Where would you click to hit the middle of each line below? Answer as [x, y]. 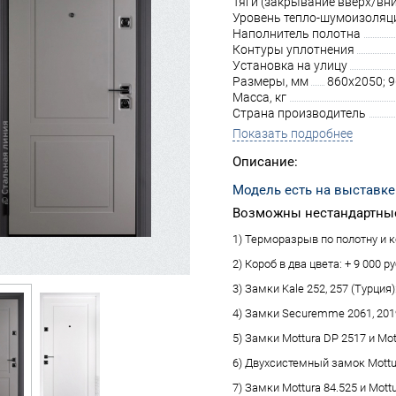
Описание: [265, 162]
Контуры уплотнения [293, 49]
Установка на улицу [290, 65]
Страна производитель [299, 113]
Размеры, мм [270, 81]
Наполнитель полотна [297, 34]
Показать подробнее [293, 133]
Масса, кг [259, 97]
